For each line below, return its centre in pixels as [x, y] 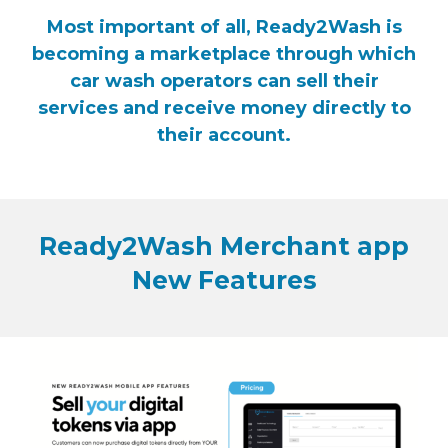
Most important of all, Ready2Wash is [224, 27]
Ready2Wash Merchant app [224, 245]
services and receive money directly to [224, 108]
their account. [224, 135]
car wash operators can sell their [224, 81]
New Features [224, 279]
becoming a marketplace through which [224, 54]
